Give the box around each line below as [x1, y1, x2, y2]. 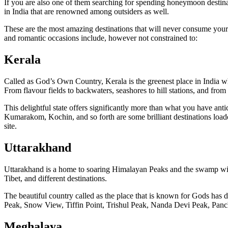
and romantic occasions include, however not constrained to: [4, 34, 197, 43]
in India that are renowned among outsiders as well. [4, 7, 169, 16]
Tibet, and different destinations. [4, 174, 107, 183]
